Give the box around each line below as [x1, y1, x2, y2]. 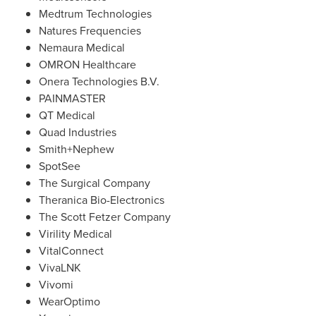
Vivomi [39, 276, 73, 293]
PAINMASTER [39, 90, 106, 107]
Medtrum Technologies [39, 6, 152, 22]
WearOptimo [39, 293, 100, 310]
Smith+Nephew [39, 141, 114, 157]
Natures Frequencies [39, 23, 141, 39]
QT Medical [39, 107, 95, 123]
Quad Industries [39, 124, 116, 140]
